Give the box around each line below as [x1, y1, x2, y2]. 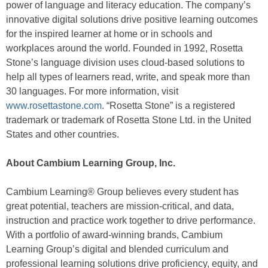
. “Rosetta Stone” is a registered [102, 100, 235, 111]
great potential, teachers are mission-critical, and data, [6, 201, 234, 212]
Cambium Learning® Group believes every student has [6, 187, 239, 197]
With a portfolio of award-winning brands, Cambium [6, 230, 223, 240]
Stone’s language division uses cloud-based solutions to [6, 57, 245, 68]
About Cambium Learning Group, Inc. [6, 158, 175, 169]
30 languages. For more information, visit [6, 86, 178, 97]
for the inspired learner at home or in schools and [6, 29, 212, 39]
